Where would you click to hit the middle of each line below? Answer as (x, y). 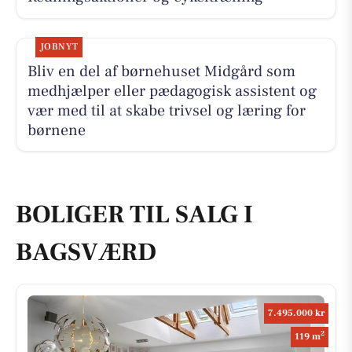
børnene (56, 130)
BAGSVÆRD (86, 253)
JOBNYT (59, 46)
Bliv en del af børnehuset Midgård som (161, 71)
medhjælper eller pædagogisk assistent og (172, 91)
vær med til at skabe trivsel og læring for (166, 110)
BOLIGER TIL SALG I (134, 215)
